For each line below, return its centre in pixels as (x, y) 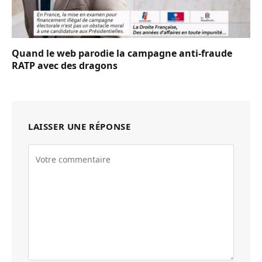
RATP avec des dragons (65, 65)
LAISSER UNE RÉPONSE (80, 126)
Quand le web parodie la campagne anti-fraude (122, 53)
